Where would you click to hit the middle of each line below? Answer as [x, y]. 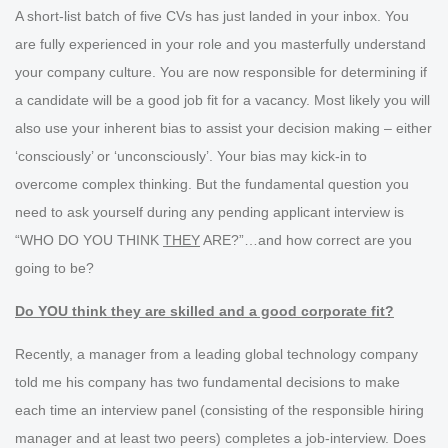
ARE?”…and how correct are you [306, 240]
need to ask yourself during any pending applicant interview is [209, 212]
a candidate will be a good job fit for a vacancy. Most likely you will [222, 100]
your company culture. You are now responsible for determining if [221, 72]
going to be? [54, 268]
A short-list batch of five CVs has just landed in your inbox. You [212, 16]
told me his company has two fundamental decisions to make [207, 382]
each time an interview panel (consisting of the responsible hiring [219, 410]
